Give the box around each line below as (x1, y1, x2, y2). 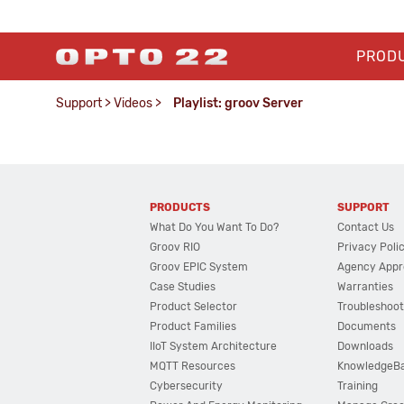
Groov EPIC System (150, 261, 249, 273)
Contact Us (337, 221, 395, 234)
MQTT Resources (150, 360, 236, 372)
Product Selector (150, 300, 238, 313)
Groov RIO (150, 241, 201, 253)
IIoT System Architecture (150, 340, 278, 353)
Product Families (150, 320, 237, 333)
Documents (337, 320, 397, 333)
